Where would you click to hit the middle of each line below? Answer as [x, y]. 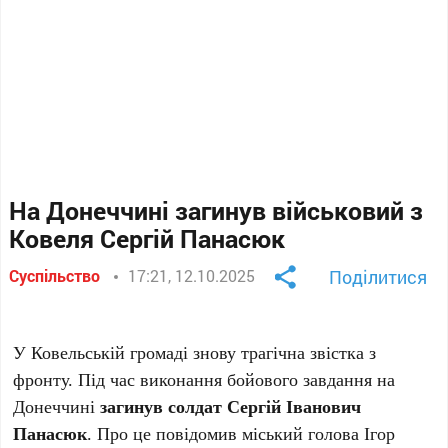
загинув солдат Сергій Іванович [231, 406]
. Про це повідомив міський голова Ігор [241, 433]
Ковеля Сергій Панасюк [147, 238]
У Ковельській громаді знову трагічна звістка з [195, 352]
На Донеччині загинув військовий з [216, 210]
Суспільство [55, 275]
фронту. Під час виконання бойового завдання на [204, 379]
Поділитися [377, 277]
